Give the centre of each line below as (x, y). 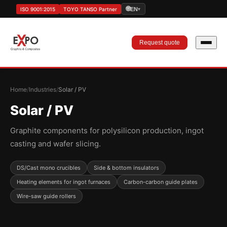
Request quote (160, 42)
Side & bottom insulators (126, 168)
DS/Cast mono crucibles (49, 168)
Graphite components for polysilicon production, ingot (107, 130)
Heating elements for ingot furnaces (64, 182)
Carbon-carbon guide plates (161, 182)
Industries (43, 89)
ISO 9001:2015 (38, 9)
